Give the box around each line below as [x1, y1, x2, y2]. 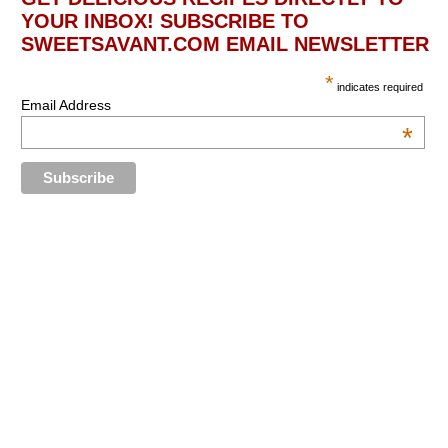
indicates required [334, 81, 424, 94]
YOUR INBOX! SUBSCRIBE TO [20, 10, 309, 33]
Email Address [20, 97, 111, 114]
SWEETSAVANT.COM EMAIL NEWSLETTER [20, 33, 429, 56]
